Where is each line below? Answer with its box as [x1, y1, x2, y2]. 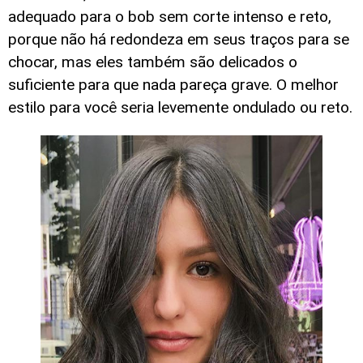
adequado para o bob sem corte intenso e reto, [8, 7, 331, 27]
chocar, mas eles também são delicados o [8, 53, 297, 72]
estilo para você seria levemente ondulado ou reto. [8, 98, 352, 117]
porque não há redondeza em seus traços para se [8, 30, 349, 49]
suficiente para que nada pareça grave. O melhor [8, 75, 339, 95]
